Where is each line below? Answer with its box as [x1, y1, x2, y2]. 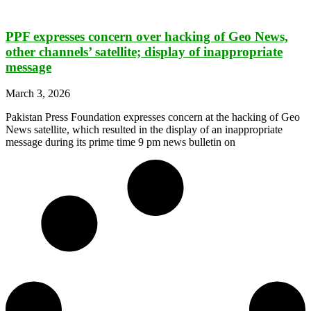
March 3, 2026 [6, 87, 70, 100]
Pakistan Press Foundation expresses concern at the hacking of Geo [6, 111, 300, 124]
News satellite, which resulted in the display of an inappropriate [6, 124, 283, 136]
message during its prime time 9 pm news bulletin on [6, 136, 235, 149]
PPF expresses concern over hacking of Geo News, [6, 28, 288, 44]
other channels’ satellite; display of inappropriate [6, 44, 283, 59]
